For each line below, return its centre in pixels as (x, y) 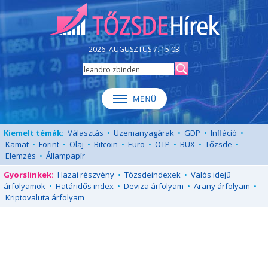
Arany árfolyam (222, 186)
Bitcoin (106, 144)
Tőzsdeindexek (153, 175)
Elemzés (21, 156)
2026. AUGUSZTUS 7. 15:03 (134, 49)
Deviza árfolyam (154, 186)
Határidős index (85, 186)
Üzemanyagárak (144, 133)
